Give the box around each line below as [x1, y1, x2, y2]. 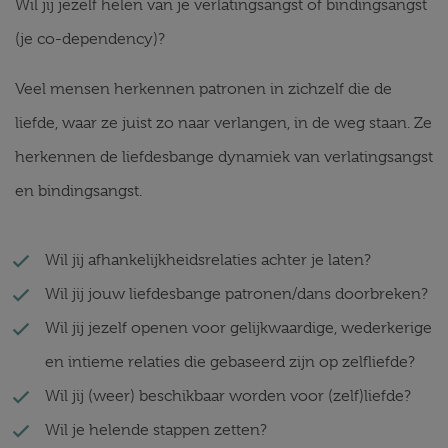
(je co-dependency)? [15, 30, 165, 48]
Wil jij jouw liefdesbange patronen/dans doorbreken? [45, 285, 428, 303]
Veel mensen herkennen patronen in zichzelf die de [15, 80, 392, 98]
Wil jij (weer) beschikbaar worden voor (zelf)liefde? [45, 387, 411, 405]
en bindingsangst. [15, 182, 142, 200]
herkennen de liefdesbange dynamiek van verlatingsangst [15, 148, 433, 166]
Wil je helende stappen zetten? [45, 421, 267, 439]
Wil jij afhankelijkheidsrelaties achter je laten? [45, 251, 371, 269]
